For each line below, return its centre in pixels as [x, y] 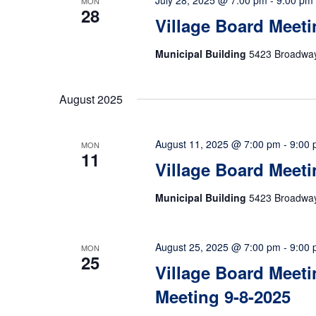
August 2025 [91, 99]
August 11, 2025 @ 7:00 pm [218, 144]
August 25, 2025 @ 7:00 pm [218, 247]
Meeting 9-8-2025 [223, 296]
